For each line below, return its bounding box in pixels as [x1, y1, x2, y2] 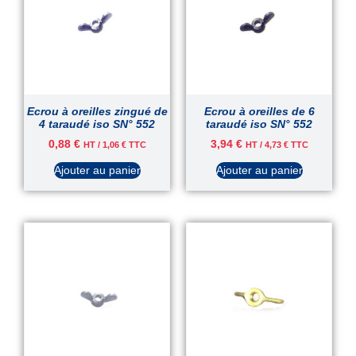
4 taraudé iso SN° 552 [39, 118, 155, 131]
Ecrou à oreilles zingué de [26, 105, 168, 118]
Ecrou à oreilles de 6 [203, 105, 315, 118]
